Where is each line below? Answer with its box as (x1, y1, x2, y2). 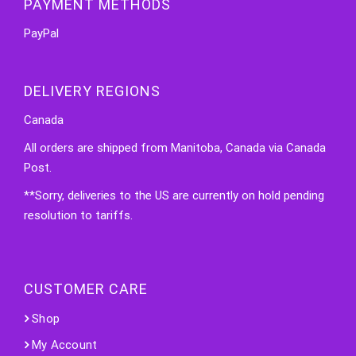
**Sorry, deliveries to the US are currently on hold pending (24, 188, 324, 203)
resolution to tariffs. (24, 207, 133, 222)
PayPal (24, 25, 59, 41)
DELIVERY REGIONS (24, 82, 161, 99)
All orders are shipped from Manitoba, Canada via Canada (24, 140, 326, 155)
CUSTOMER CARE (24, 280, 148, 297)
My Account (32, 337, 98, 352)
